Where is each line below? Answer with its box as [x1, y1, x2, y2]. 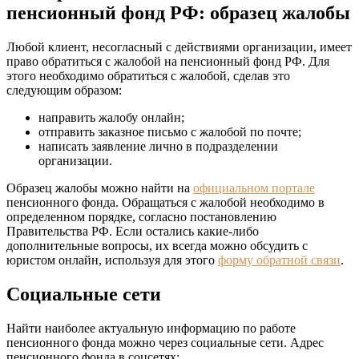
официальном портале [193, 181, 315, 196]
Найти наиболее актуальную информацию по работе [6, 321, 296, 336]
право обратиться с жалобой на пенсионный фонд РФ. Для [6, 54, 329, 69]
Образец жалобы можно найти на [6, 181, 193, 196]
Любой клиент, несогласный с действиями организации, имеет [6, 40, 352, 54]
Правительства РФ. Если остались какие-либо [6, 224, 259, 239]
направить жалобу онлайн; [38, 111, 184, 125]
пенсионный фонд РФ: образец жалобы [6, 2, 350, 24]
